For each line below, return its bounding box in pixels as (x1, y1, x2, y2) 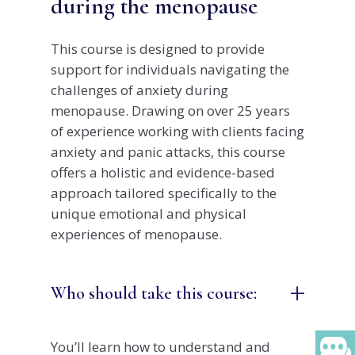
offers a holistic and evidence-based (51, 163, 275, 182)
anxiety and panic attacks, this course (51, 143, 285, 162)
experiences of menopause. (51, 225, 222, 244)
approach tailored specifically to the (51, 184, 277, 203)
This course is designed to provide (51, 40, 265, 59)
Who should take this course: (51, 283, 257, 304)
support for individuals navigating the (51, 60, 289, 79)
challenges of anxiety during (51, 81, 228, 100)
